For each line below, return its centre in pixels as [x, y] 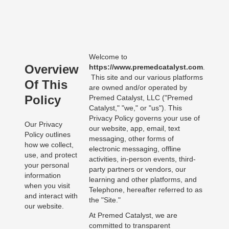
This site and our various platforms [146, 77]
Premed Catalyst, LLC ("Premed [141, 98]
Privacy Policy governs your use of [144, 118]
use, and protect [51, 155]
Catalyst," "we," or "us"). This [135, 108]
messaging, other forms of [131, 139]
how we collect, [49, 145]
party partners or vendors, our [137, 169]
